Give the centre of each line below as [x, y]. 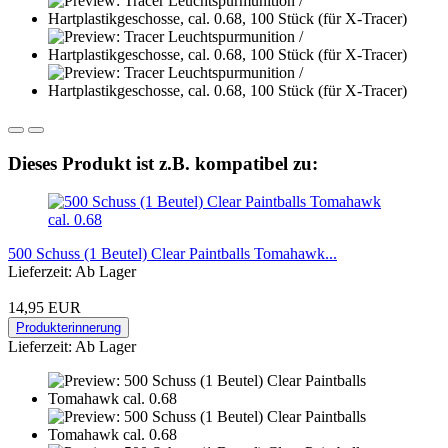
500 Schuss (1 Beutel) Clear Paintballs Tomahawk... [172, 254]
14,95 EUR [44, 308]
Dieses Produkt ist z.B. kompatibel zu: [163, 163]
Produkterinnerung [68, 328]
